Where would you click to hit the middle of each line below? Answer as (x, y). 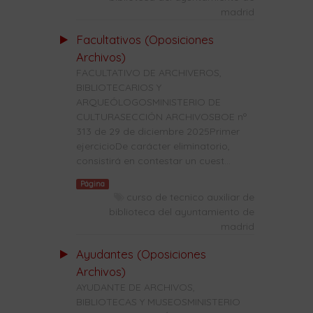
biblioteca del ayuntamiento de (182, 212)
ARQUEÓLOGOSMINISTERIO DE (148, 102)
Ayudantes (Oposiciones (141, 254)
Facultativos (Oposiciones (145, 40)
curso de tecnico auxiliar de (190, 197)
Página (92, 184)
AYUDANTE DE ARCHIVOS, (135, 287)
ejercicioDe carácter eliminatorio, (153, 146)
